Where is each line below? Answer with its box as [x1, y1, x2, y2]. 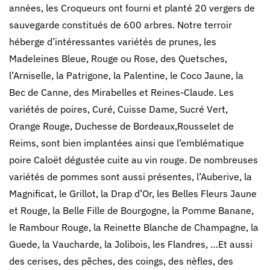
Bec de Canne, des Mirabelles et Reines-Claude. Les [9, 86, 234, 99]
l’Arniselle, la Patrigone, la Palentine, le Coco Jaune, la [9, 69, 243, 82]
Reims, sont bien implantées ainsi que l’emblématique [9, 137, 244, 149]
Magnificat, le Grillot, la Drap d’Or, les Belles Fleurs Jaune [9, 187, 257, 200]
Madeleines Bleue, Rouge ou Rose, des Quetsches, [9, 52, 227, 65]
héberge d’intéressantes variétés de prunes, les [9, 36, 216, 48]
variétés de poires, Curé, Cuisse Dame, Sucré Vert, [9, 103, 228, 116]
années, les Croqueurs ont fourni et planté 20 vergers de [9, 2, 255, 14]
